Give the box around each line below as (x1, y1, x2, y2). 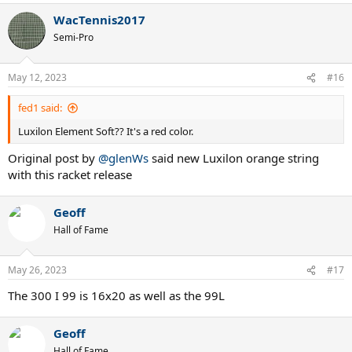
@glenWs (98, 149, 148, 166)
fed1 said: (18, 101, 62, 115)
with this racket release (8, 166, 132, 182)
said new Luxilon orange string (148, 149, 319, 166)
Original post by (8, 149, 98, 166)
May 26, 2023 (8, 263, 67, 277)
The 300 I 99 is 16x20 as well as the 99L (8, 288, 225, 303)
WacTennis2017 (53, 11, 145, 27)
